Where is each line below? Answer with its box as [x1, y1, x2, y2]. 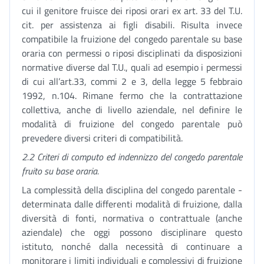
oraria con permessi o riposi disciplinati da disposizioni [22, 46, 242, 60]
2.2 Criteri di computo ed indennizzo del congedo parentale [22, 150, 242, 164]
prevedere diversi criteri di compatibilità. [22, 131, 183, 145]
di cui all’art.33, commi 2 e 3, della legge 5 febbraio [22, 74, 242, 88]
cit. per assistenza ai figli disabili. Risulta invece [22, 18, 242, 32]
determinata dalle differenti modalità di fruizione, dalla [22, 197, 242, 211]
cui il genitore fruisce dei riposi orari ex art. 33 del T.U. [22, 4, 242, 18]
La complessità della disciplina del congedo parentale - [22, 183, 242, 197]
